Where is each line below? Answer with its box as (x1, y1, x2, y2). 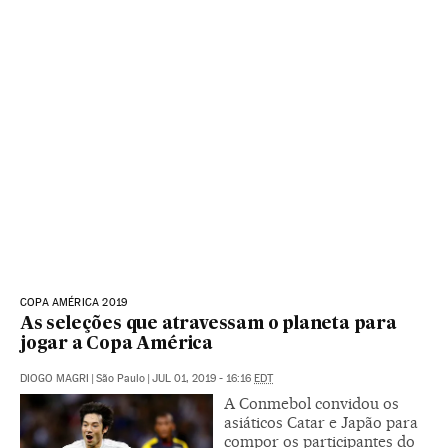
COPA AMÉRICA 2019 (20, 296, 128, 310)
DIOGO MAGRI (20, 372, 89, 386)
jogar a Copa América (20, 336, 214, 354)
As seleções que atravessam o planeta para (20, 316, 397, 334)
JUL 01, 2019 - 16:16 (152, 372, 254, 386)
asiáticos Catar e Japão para (224, 413, 418, 433)
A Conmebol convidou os (224, 394, 399, 414)
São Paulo (96, 372, 145, 386)
